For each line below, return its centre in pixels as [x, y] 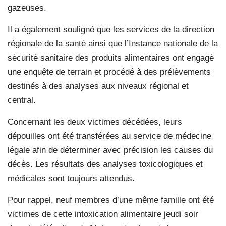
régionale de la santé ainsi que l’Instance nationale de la [113, 43]
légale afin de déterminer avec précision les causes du [110, 150]
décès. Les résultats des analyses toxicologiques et [105, 164]
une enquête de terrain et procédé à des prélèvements [109, 72]
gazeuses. [27, 8]
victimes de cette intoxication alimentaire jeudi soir [103, 214]
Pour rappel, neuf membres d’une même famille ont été [111, 200]
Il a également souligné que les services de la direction [111, 29]
